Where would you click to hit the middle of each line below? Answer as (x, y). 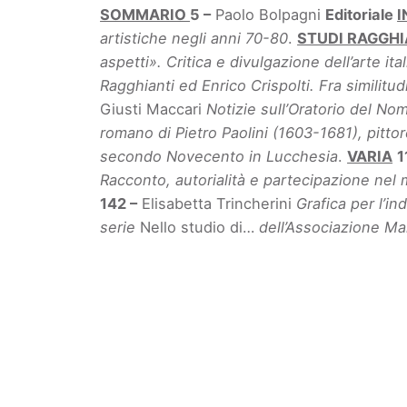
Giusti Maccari (154, 109)
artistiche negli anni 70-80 (194, 39)
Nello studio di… (200, 228)
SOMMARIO (145, 15)
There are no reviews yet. (185, 385)
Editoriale (362, 15)
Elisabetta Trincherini (217, 204)
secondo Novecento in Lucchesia (219, 157)
